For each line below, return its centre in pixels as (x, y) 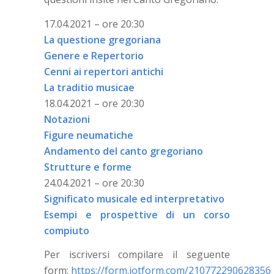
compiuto (66, 230)
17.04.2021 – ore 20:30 (94, 24)
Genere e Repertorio (94, 55)
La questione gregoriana (102, 39)
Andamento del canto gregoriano (123, 151)
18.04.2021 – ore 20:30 (94, 103)
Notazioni (67, 119)
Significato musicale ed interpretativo (134, 198)
